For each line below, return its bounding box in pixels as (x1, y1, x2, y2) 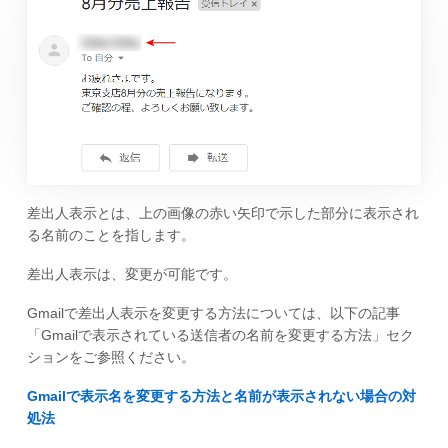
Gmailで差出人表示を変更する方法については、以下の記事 (26, 305, 400, 322)
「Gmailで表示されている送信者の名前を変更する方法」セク (26, 327, 414, 344)
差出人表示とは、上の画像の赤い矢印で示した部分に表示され (26, 205, 419, 222)
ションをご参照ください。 (26, 349, 195, 366)
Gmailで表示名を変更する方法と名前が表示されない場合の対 (26, 387, 416, 404)
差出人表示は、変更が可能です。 (26, 266, 237, 283)
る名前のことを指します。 (26, 227, 195, 244)
